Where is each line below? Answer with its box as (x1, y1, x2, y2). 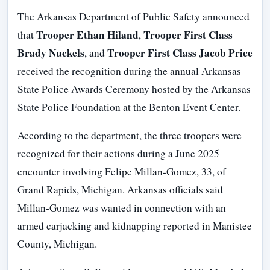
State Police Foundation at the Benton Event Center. (17, 99, 240, 114)
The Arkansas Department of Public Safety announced (17, 9, 250, 24)
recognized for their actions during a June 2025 (17, 146, 219, 160)
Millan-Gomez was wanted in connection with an (17, 200, 226, 215)
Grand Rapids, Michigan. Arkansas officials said (17, 182, 223, 196)
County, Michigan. (17, 236, 97, 251)
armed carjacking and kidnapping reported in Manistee (17, 218, 252, 233)
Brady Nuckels (17, 45, 84, 60)
